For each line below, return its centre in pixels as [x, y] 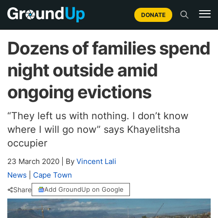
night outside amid [82, 70]
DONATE [153, 15]
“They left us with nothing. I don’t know [98, 116]
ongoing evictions [79, 92]
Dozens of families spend [109, 48]
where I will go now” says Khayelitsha [94, 129]
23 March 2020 [34, 161]
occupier [27, 143]
